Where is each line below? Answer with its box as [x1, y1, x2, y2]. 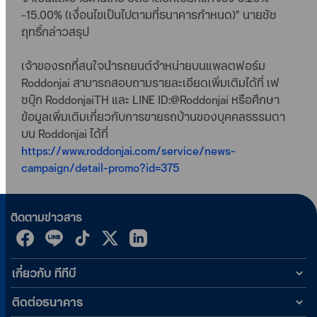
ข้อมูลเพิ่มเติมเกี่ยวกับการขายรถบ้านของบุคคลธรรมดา [21, 108, 285, 125]
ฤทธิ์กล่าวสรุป [21, 23, 89, 40]
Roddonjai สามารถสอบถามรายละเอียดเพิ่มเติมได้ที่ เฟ [21, 74, 279, 91]
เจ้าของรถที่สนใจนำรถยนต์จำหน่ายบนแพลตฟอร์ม [21, 57, 265, 74]
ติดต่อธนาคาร [12, 294, 83, 311]
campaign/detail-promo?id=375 [21, 159, 180, 176]
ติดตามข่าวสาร [11, 209, 82, 226]
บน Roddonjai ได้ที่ [21, 125, 108, 142]
